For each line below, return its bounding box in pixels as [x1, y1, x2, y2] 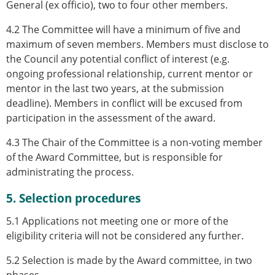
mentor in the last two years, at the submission [6, 81, 224, 95]
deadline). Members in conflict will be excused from [6, 96, 242, 110]
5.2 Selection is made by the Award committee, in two [6, 254, 252, 268]
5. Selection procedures [6, 190, 141, 207]
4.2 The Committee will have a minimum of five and [6, 22, 241, 36]
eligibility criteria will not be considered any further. [6, 229, 244, 243]
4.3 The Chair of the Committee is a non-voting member [6, 135, 263, 149]
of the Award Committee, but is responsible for [6, 150, 223, 164]
